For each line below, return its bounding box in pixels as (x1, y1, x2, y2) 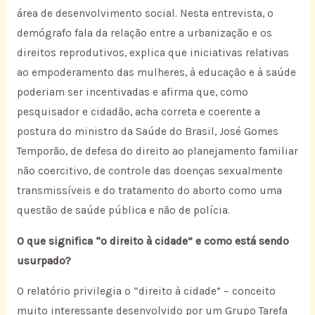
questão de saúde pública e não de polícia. (16, 204, 230, 217)
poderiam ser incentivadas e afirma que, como (16, 86, 248, 99)
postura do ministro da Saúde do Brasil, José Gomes (16, 125, 278, 139)
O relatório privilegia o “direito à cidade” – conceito (16, 285, 276, 298)
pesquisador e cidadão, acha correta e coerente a (16, 105, 260, 119)
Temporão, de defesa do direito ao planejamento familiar (16, 145, 298, 158)
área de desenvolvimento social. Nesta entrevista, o (16, 7, 274, 20)
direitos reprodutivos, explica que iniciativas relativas (16, 46, 289, 60)
